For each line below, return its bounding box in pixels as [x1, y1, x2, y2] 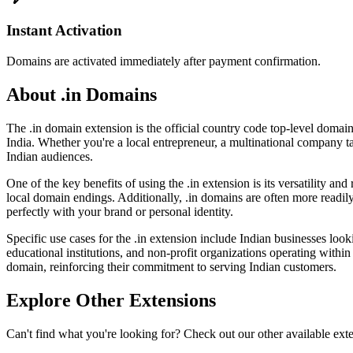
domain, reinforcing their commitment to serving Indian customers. [6, 259, 336, 273]
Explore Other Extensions [6, 289, 216, 310]
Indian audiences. [6, 149, 93, 163]
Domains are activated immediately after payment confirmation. [6, 54, 321, 68]
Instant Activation [6, 22, 122, 39]
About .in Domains [6, 84, 157, 105]
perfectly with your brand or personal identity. [6, 204, 233, 218]
